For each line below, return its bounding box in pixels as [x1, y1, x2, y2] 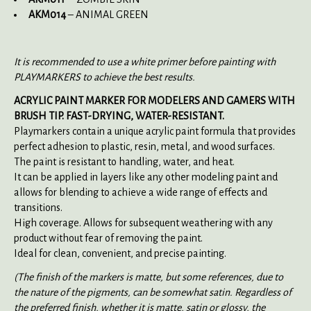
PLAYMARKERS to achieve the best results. [14, 71, 195, 83]
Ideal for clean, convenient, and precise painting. [14, 247, 226, 259]
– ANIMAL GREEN [68, 8, 149, 20]
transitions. [14, 201, 62, 213]
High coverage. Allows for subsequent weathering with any [14, 217, 273, 228]
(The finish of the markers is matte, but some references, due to [14, 271, 283, 283]
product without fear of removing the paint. [14, 232, 203, 244]
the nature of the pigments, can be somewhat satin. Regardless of [14, 286, 292, 298]
